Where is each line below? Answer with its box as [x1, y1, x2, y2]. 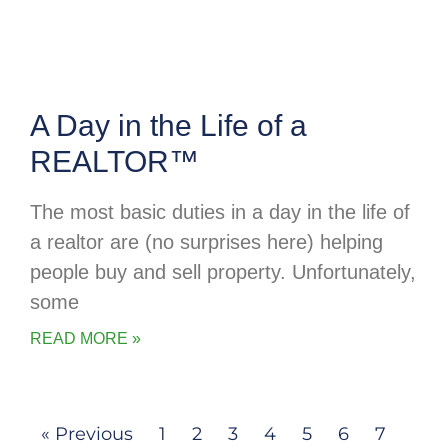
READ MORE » [30, 330, 141, 348]
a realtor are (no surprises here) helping [30, 231, 383, 254]
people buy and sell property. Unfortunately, [30, 261, 416, 284]
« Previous [41, 423, 133, 446]
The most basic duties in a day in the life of [30, 201, 410, 224]
